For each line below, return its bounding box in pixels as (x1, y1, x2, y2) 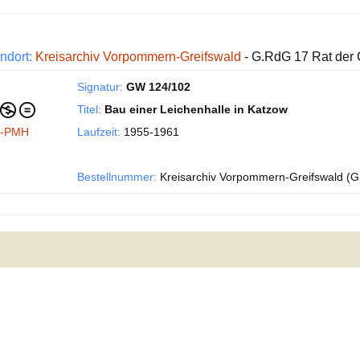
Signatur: (77, 80, 123, 93)
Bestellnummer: (77, 170, 157, 183)
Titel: (77, 103, 101, 116)
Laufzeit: (77, 125, 121, 138)
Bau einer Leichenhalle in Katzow (104, 103, 288, 116)
